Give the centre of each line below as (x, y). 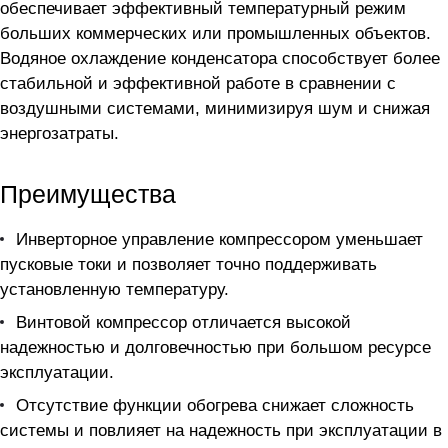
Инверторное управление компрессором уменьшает (219, 239)
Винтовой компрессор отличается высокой (183, 322)
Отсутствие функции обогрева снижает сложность (215, 405)
